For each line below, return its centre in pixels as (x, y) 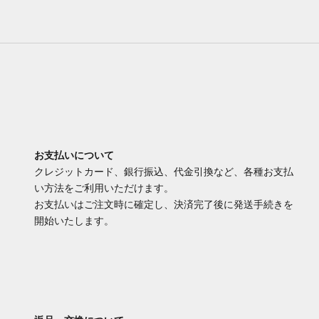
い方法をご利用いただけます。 (104, 188)
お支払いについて (74, 156)
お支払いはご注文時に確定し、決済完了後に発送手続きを (164, 205)
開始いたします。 (74, 221)
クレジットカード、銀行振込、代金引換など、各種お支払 (164, 172)
